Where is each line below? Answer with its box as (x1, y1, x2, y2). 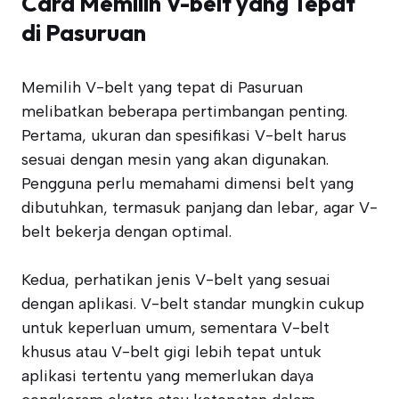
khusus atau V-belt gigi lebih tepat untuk (21, 342, 322, 362)
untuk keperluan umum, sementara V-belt (21, 318, 330, 338)
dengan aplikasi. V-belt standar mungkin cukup (21, 294, 364, 313)
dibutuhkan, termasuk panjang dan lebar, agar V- (21, 198, 378, 217)
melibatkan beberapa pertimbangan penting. (21, 102, 347, 121)
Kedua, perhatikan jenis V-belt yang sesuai (21, 270, 330, 289)
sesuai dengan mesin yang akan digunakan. (21, 150, 329, 169)
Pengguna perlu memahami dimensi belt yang (21, 174, 354, 193)
